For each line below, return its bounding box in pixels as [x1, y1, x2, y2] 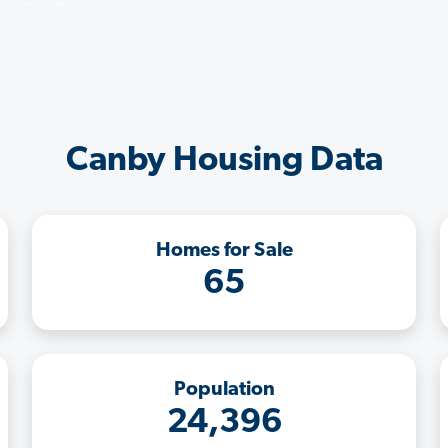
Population [173, 379, 275, 400]
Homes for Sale [155, 240, 293, 261]
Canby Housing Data [65, 143, 383, 179]
